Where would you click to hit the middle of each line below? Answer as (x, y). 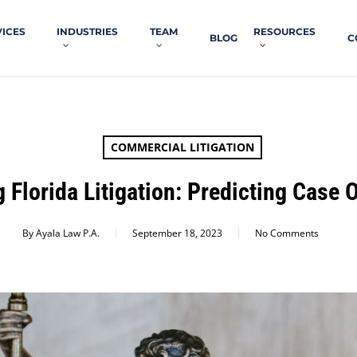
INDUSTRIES (88, 31)
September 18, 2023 (177, 233)
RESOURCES (284, 31)
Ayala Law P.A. (68, 233)
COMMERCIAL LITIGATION (182, 147)
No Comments (287, 233)
